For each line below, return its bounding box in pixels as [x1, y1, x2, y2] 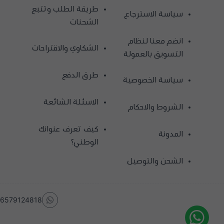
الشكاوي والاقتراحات [31, 43, 98, 51]
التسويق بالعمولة [123, 49, 183, 57]
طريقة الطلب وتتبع [31, 4, 98, 12]
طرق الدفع [62, 70, 98, 78]
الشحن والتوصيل [126, 156, 183, 164]
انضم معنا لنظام [128, 36, 183, 44]
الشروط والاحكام [128, 102, 183, 110]
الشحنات [69, 17, 98, 25]
